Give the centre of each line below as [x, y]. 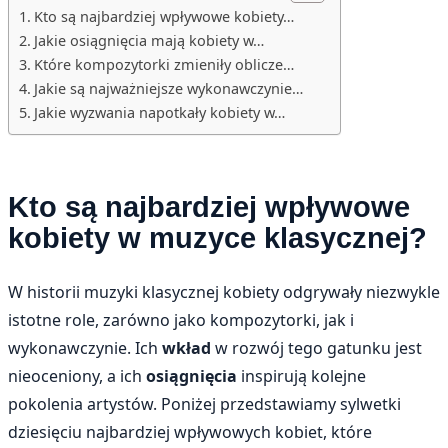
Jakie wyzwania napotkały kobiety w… [159, 112]
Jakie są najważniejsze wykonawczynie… [168, 88]
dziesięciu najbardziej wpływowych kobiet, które [190, 432]
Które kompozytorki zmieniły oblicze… [163, 64]
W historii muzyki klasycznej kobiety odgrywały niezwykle [224, 292]
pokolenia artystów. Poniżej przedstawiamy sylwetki [204, 404]
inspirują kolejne [301, 376]
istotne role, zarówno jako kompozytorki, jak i [181, 320]
